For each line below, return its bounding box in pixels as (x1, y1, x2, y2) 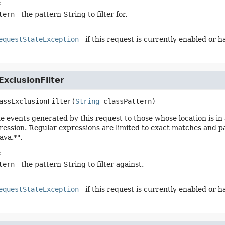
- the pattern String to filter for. (14, 10, 127, 18)
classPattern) (99, 97, 156, 105)
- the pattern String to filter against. (14, 160, 144, 168)
